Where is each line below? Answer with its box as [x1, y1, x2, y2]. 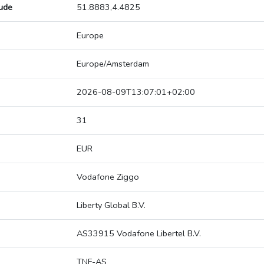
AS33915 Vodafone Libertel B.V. [77, 227, 201, 240]
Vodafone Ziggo [77, 171, 139, 183]
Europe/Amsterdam [77, 58, 149, 70]
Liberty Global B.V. [77, 199, 146, 212]
